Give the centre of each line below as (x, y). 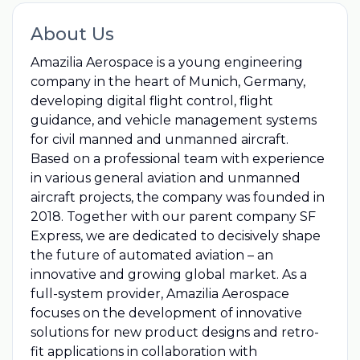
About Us (72, 33)
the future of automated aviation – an (151, 255)
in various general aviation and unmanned (165, 178)
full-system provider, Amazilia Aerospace (160, 293)
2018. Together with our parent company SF (173, 216)
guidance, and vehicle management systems (173, 120)
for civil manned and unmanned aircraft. (159, 139)
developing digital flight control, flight (151, 100)
